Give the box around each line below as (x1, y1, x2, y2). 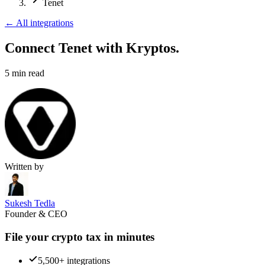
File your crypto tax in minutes (5, 230, 154, 243)
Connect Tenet (5, 40, 92, 56)
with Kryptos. (96, 40, 179, 56)
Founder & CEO (5, 208, 67, 219)
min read (12, 67, 44, 78)
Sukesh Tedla (5, 198, 55, 208)
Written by (5, 161, 44, 172)
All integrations (16, 18, 73, 28)
